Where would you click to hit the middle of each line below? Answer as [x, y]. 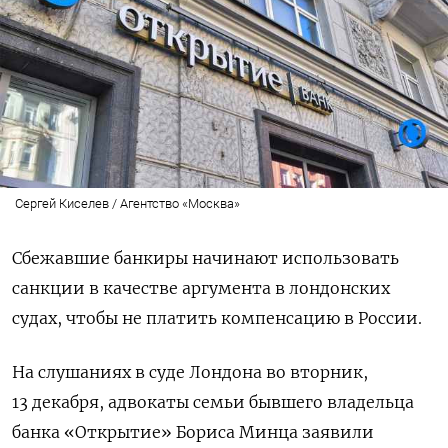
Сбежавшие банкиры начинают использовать [205, 257]
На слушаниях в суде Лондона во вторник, [190, 371]
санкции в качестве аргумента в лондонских [201, 287]
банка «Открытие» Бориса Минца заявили [193, 431]
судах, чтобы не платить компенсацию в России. [217, 317]
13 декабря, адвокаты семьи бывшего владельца [213, 401]
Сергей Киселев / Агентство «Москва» [127, 203]
